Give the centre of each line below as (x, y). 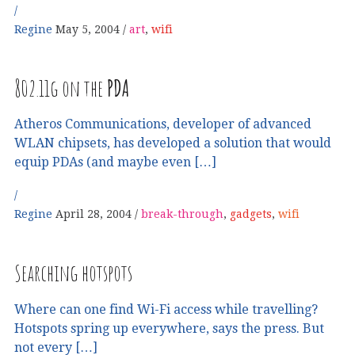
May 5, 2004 (88, 29)
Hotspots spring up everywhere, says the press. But (169, 328)
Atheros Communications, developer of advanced (163, 124)
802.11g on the (61, 88)
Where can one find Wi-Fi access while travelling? (166, 309)
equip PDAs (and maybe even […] (115, 162)
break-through (182, 214)
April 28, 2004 (94, 214)
